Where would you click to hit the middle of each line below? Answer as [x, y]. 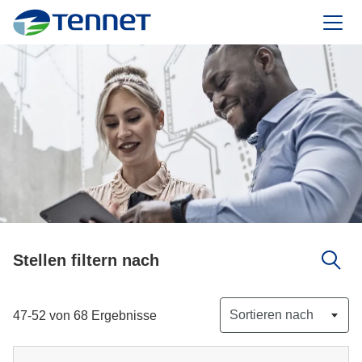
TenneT [103, 29]
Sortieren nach [271, 315]
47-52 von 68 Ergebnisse [85, 315]
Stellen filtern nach [86, 260]
